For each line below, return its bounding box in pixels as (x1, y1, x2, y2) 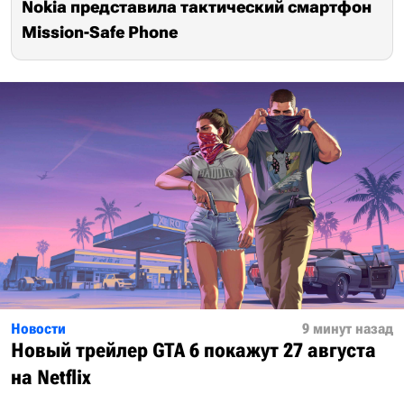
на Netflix (11, 366, 91, 389)
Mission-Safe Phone (22, 23, 178, 41)
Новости (11, 320, 66, 337)
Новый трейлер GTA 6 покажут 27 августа (11, 339, 376, 362)
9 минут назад (302, 320, 393, 337)
